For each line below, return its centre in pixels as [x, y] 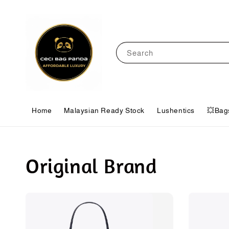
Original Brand [91, 166]
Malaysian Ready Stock [105, 110]
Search [140, 53]
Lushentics [176, 110]
